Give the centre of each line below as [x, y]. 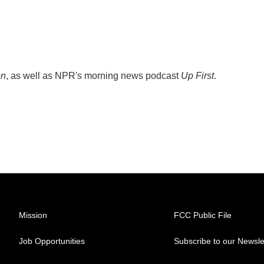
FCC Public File [203, 215]
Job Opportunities [52, 241]
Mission [33, 215]
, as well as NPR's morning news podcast [93, 76]
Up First [197, 76]
